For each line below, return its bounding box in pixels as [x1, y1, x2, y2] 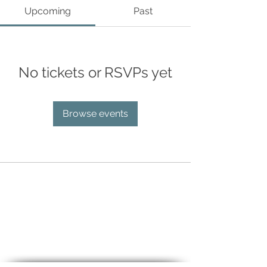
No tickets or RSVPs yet [18, 64, 172, 81]
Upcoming [24, 5, 71, 17]
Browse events [63, 108, 128, 119]
